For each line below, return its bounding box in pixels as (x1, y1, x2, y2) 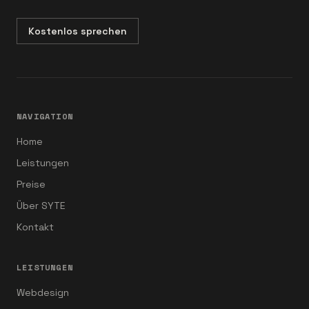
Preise (17, 178, 46, 190)
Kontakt (17, 221, 54, 233)
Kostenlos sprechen (28, 25, 127, 37)
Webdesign (17, 286, 69, 299)
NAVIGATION (17, 110, 73, 122)
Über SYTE (17, 199, 66, 212)
